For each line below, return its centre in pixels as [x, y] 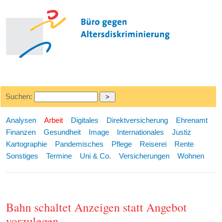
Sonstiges [22, 156]
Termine [59, 156]
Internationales [141, 132]
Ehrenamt [192, 120]
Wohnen [191, 156]
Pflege [122, 144]
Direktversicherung [138, 120]
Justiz [182, 132]
